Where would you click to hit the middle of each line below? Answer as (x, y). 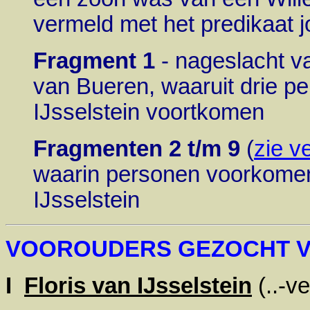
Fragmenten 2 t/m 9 (137, 149)
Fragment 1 (94, 61)
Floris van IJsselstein (138, 286)
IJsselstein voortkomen (149, 112)
